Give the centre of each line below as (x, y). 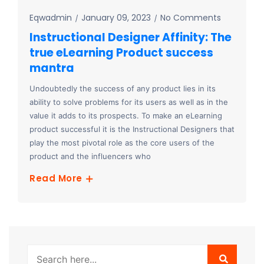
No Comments (191, 18)
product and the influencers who (90, 156)
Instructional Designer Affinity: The (131, 38)
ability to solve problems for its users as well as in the (129, 102)
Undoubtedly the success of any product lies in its (123, 89)
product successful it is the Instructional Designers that (132, 129)
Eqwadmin (51, 18)
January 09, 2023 (116, 18)
